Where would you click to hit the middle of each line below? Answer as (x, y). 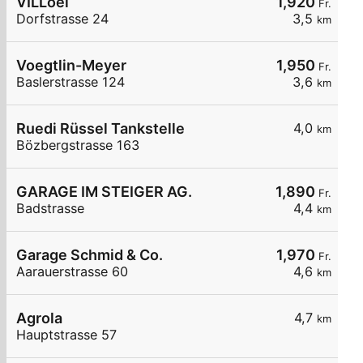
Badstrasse (50, 209)
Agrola (39, 318)
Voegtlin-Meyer (71, 66)
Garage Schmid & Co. (90, 255)
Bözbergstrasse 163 (78, 145)
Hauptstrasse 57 (66, 335)
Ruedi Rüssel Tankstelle (100, 129)
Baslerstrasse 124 (70, 82)
